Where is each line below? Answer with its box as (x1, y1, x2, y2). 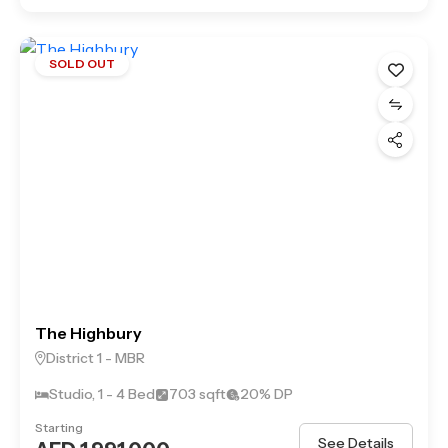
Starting (35, 420, 83, 435)
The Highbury (35, 323, 142, 343)
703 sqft (169, 385, 226, 403)
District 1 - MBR (46, 349, 145, 367)
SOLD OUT (49, 56, 115, 71)
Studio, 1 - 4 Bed (49, 385, 155, 403)
